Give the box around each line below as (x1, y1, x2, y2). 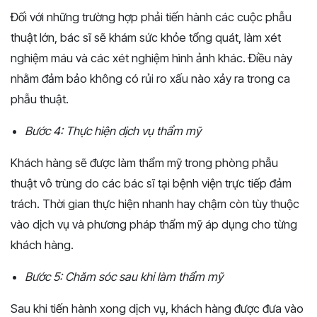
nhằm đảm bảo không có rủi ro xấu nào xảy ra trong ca (11, 71, 290, 86)
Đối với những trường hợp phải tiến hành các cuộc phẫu (11, 9, 292, 24)
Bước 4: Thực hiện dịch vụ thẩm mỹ (25, 123, 201, 138)
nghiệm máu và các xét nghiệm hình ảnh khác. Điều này (11, 50, 292, 65)
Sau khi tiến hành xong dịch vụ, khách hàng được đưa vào (11, 301, 304, 316)
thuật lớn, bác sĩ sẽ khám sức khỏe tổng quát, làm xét (11, 30, 281, 45)
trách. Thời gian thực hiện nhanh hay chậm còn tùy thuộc (11, 196, 299, 211)
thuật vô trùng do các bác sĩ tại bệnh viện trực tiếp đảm (11, 175, 292, 190)
